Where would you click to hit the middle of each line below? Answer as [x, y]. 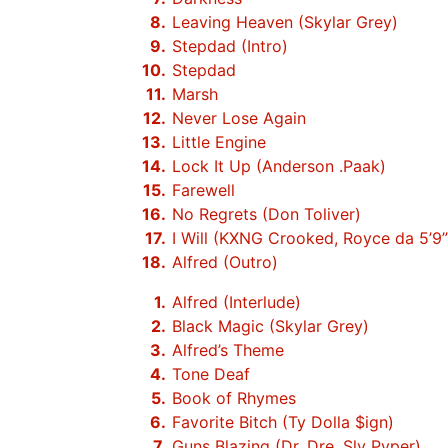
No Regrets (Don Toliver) [266, 214]
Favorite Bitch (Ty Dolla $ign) [283, 422]
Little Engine [219, 142]
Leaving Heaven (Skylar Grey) [285, 22]
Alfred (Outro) [225, 262]
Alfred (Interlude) [236, 302]
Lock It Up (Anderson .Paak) [279, 166]
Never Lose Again [239, 118]
